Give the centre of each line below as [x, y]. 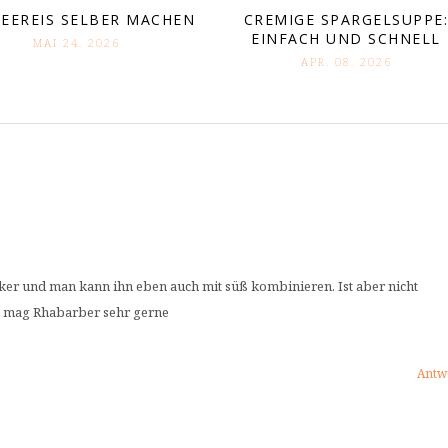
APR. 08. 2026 [346, 61]
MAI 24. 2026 [76, 42]
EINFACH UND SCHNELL [346, 38]
